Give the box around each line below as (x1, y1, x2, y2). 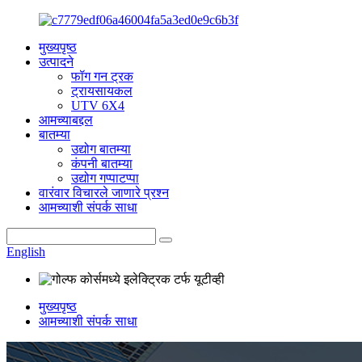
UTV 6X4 (71, 99, 124, 112)
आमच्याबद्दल (39, 113, 93, 127)
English (6, 245, 45, 259)
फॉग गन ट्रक (71, 69, 133, 83)
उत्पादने (39, 55, 74, 69)
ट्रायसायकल (71, 84, 133, 98)
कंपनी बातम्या (71, 157, 133, 170)
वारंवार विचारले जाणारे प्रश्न (39, 186, 169, 200)
